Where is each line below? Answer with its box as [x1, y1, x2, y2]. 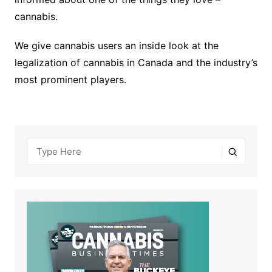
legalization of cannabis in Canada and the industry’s [14, 56, 257, 69]
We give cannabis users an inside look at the [14, 39, 219, 52]
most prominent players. [14, 73, 129, 86]
